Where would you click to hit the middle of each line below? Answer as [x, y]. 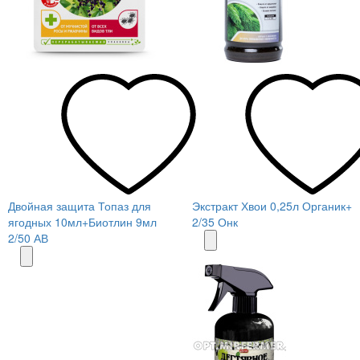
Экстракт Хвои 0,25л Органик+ [272, 205]
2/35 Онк [215, 221]
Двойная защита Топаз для [80, 205]
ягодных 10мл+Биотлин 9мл [82, 221]
